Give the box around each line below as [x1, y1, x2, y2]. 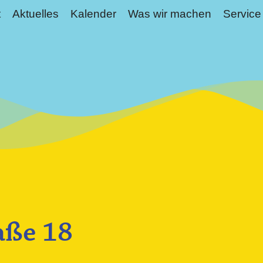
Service [222, 8, 261, 20]
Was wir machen [127, 8, 211, 20]
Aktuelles [12, 8, 59, 20]
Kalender [70, 8, 116, 20]
